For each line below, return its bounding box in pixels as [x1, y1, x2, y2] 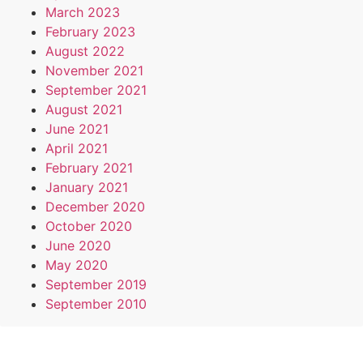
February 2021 [45, 160, 133, 177]
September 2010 [45, 296, 147, 313]
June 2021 [45, 121, 109, 138]
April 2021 [45, 140, 108, 157]
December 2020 [45, 199, 145, 216]
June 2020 [45, 237, 111, 254]
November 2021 [45, 62, 143, 79]
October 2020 [45, 218, 132, 235]
